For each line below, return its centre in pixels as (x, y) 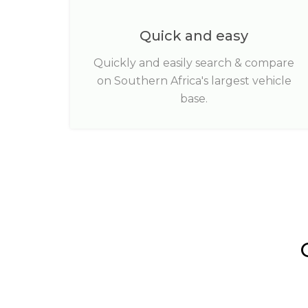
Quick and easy (194, 36)
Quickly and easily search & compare (194, 63)
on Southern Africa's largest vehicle (194, 81)
